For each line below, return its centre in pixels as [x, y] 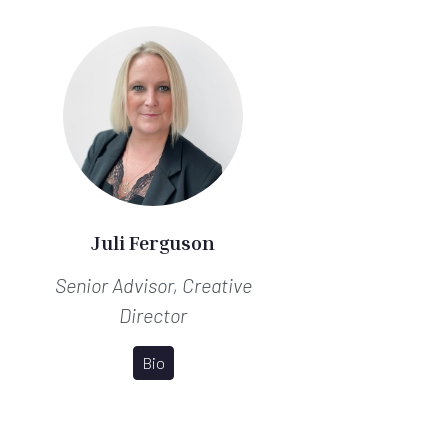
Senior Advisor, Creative [153, 284]
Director [153, 314]
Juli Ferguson [153, 241]
